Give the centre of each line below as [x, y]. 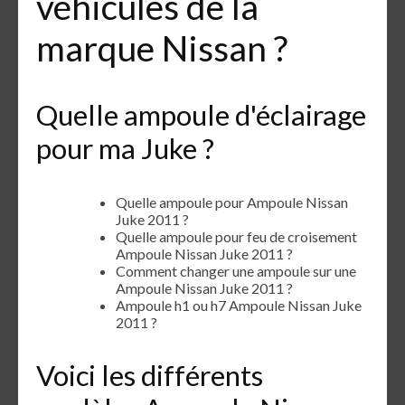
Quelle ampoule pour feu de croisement [236, 236]
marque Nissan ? [162, 48]
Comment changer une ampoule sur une [236, 270]
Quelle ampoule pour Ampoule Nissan [232, 202]
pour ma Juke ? [125, 148]
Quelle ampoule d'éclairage [201, 114]
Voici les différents [150, 376]
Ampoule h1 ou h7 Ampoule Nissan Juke [239, 305]
